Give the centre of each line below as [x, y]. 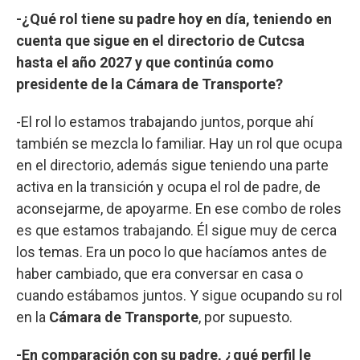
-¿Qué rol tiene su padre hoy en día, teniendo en [174, 18]
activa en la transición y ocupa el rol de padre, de [168, 186]
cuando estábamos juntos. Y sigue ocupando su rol [179, 295]
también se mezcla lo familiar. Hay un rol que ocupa [179, 143]
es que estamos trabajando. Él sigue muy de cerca [176, 230]
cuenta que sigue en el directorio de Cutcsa [160, 40]
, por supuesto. [245, 317]
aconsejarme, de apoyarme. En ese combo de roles [179, 208]
